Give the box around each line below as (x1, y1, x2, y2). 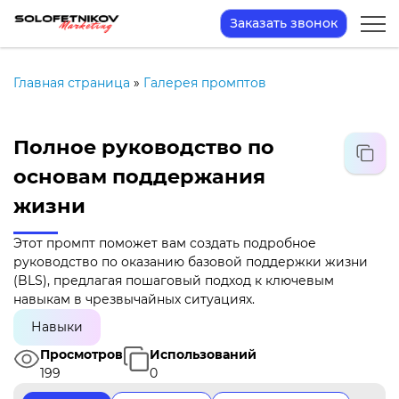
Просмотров (40, 346, 123, 362)
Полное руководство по (13, 134, 274, 159)
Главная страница (13, 75, 130, 91)
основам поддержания (13, 164, 265, 189)
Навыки (31, 319, 83, 335)
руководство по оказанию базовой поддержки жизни (13, 254, 368, 270)
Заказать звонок (230, 15, 338, 31)
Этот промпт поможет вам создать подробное (13, 235, 316, 251)
